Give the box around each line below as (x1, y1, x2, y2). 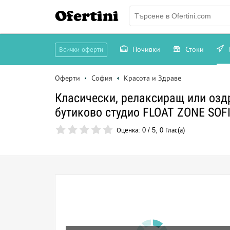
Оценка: (117, 126, 142, 134)
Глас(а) (163, 126, 185, 134)
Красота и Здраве (124, 74, 181, 82)
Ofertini (55, 7, 119, 25)
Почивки (130, 45, 160, 53)
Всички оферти (59, 46, 103, 53)
